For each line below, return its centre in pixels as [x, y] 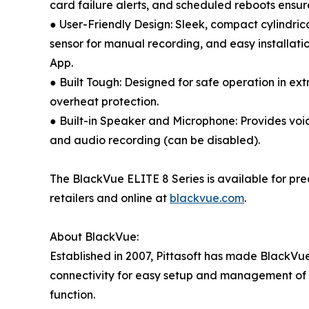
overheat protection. [104, 102]
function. [72, 295]
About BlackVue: [94, 237]
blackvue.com [207, 198]
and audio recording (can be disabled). [155, 140]
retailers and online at [110, 198]
